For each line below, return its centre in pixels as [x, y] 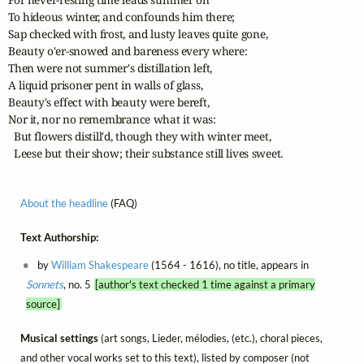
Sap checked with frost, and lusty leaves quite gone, [138, 34]
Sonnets [44, 284]
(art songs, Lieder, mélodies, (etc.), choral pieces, [212, 338]
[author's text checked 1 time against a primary [206, 284]
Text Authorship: [59, 237]
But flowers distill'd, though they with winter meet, [140, 136]
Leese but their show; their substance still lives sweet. [146, 154]
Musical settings [61, 338]
